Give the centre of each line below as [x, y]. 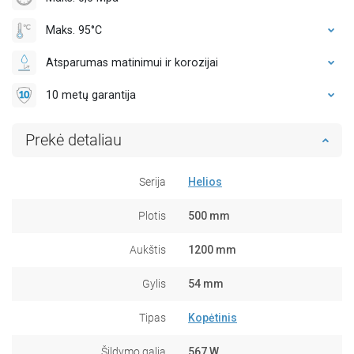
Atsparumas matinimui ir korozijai [132, 62]
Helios [205, 181]
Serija [153, 181]
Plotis [152, 215]
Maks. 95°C [74, 30]
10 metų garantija [91, 94]
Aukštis [148, 249]
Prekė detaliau [73, 139]
